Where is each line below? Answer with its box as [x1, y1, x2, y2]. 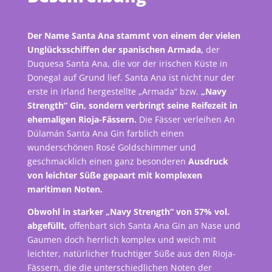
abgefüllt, [27, 220, 67, 232]
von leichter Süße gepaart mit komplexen [27, 169, 202, 182]
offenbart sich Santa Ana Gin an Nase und [66, 220, 240, 232]
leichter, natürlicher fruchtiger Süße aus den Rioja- [27, 248, 236, 260]
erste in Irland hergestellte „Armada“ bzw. [27, 86, 201, 98]
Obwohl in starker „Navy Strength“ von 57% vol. [27, 206, 229, 218]
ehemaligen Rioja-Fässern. [27, 114, 137, 126]
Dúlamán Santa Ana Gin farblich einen [27, 127, 184, 140]
